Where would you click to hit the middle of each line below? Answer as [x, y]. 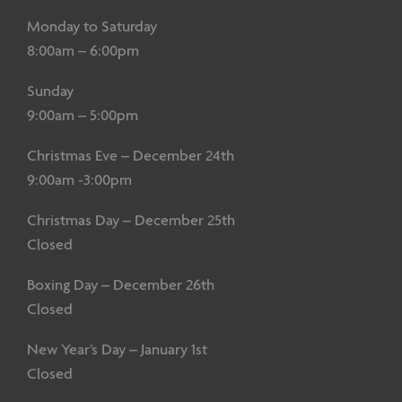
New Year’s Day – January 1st [117, 350]
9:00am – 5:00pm [83, 116]
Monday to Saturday [92, 27]
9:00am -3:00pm [79, 180]
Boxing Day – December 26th [121, 285]
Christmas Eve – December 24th [131, 156]
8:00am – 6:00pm [83, 51]
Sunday [50, 92]
